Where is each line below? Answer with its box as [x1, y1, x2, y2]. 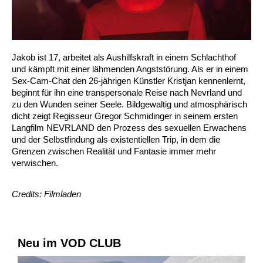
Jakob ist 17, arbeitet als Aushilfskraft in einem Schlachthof [12, 52, 236, 63]
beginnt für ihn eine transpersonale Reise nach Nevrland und [12, 87, 242, 98]
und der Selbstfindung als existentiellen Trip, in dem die [12, 134, 220, 145]
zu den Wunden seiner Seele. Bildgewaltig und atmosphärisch [12, 99, 247, 110]
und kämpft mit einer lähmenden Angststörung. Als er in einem [12, 64, 248, 75]
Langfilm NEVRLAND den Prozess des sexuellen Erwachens [12, 123, 247, 133]
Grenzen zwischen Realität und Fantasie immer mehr [12, 146, 216, 157]
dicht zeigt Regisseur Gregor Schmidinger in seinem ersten [12, 111, 238, 122]
